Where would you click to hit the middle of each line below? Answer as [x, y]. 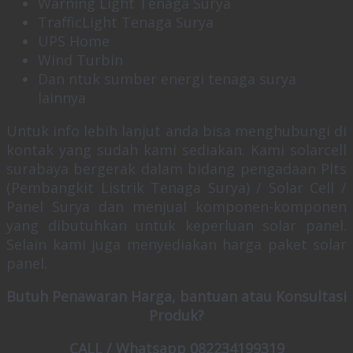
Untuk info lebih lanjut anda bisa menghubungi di [176, 131]
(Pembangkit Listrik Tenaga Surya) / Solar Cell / [176, 188]
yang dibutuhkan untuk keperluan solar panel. [176, 226]
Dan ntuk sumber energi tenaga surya [167, 79]
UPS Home [74, 41]
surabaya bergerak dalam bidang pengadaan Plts [176, 169]
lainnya [62, 98]
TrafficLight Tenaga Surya [126, 22]
